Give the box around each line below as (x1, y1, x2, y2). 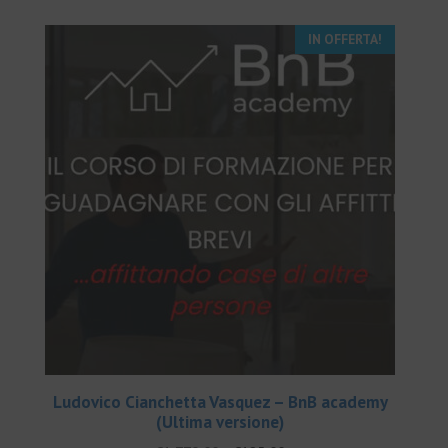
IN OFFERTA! (308, 30, 383, 49)
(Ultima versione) (156, 411, 285, 434)
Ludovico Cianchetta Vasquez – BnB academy (52, 391, 388, 414)
